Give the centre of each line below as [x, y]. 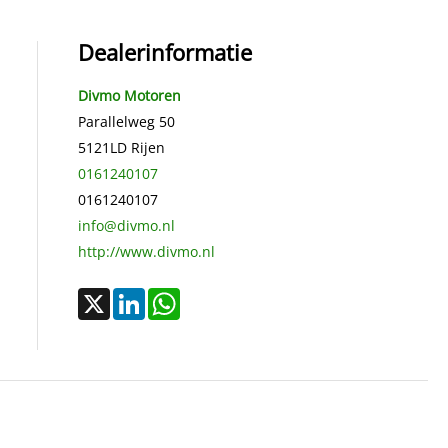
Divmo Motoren [129, 95]
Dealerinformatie [164, 51]
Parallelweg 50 [126, 121]
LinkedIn [173, 303]
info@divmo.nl [126, 225]
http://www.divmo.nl [146, 251]
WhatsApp [214, 303]
